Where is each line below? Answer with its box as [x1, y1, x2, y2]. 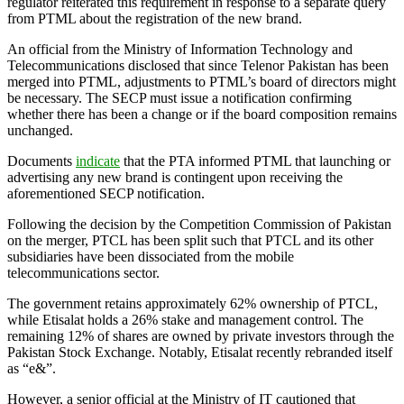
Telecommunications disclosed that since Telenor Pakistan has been [7, 57, 389, 73]
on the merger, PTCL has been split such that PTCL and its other [7, 232, 373, 248]
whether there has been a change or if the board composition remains [7, 106, 397, 122]
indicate [76, 152, 120, 169]
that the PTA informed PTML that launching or [120, 152, 390, 169]
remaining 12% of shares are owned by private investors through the [7, 327, 394, 344]
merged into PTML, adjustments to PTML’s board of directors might [7, 73, 396, 89]
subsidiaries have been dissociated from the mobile [7, 248, 294, 264]
